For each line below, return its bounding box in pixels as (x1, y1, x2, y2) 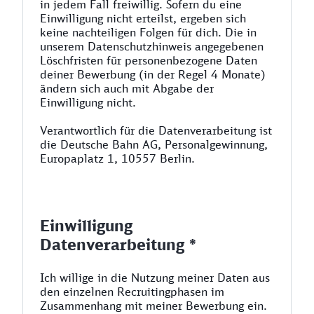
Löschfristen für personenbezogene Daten (40, 53, 257, 67)
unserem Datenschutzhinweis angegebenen (40, 39, 264, 53)
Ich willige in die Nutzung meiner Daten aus (40, 271, 270, 285)
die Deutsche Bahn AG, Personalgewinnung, (40, 137, 268, 151)
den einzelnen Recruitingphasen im (40, 285, 224, 299)
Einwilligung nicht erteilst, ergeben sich (40, 11, 246, 25)
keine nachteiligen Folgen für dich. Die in (40, 25, 257, 39)
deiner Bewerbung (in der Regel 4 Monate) (40, 67, 266, 81)
